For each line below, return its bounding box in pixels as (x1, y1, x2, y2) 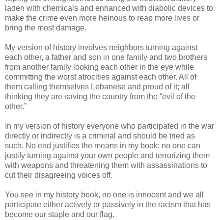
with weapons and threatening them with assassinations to (5, 161, 207, 169)
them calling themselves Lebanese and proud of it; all (5, 82, 190, 91)
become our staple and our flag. (5, 210, 114, 219)
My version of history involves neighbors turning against (5, 43, 197, 52)
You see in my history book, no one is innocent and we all (5, 190, 204, 199)
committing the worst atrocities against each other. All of (5, 72, 196, 81)
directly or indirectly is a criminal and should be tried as (5, 131, 195, 140)
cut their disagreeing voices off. (5, 170, 112, 179)
